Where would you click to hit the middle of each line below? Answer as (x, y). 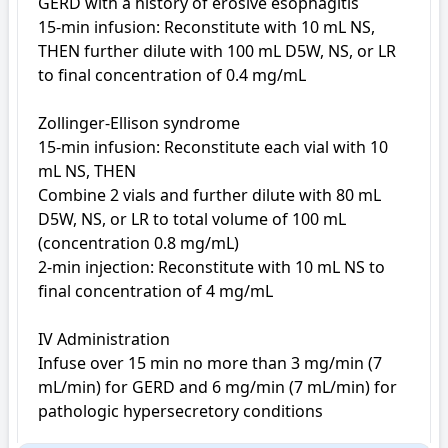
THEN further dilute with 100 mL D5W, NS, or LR (217, 51)
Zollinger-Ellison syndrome (139, 123)
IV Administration (104, 339)
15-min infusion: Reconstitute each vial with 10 (213, 147)
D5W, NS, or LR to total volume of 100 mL (192, 219)
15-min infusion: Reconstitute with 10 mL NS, (206, 27)
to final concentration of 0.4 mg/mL (172, 75)
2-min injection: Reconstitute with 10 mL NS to (211, 267)
